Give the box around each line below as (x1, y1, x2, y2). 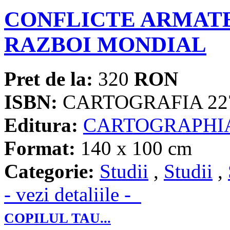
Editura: (4, 114, 78, 137)
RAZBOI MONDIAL (4, 32, 206, 57)
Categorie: (4, 160, 94, 183)
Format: (4, 137, 75, 160)
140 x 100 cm (75, 137, 192, 160)
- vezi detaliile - (4, 183, 141, 206)
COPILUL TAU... (4, 210, 111, 226)
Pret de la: (4, 68, 93, 90)
